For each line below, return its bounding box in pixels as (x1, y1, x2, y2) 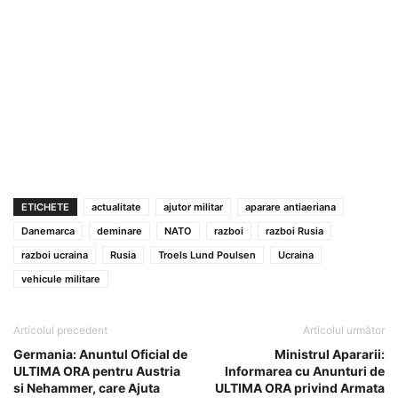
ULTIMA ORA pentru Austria (13, 362, 180, 378)
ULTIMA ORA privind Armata (215, 379, 385, 395)
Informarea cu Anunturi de (225, 362, 385, 378)
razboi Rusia (266, 224, 323, 237)
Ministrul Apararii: (275, 346, 385, 362)
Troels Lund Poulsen (158, 248, 256, 261)
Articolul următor (303, 322, 385, 337)
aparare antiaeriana (245, 200, 336, 213)
